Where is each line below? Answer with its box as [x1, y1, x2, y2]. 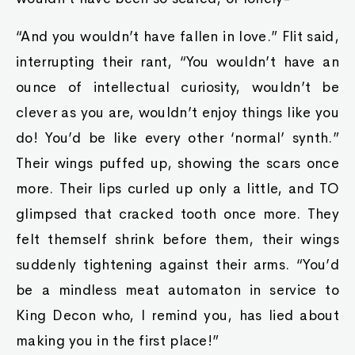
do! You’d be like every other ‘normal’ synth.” [16, 129, 339, 147]
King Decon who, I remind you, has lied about [16, 307, 339, 324]
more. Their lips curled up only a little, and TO [16, 180, 339, 197]
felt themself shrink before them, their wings [16, 231, 339, 248]
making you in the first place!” [16, 332, 219, 349]
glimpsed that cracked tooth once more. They [16, 205, 339, 223]
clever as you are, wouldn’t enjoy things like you [16, 104, 339, 121]
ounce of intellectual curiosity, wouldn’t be [16, 78, 339, 96]
